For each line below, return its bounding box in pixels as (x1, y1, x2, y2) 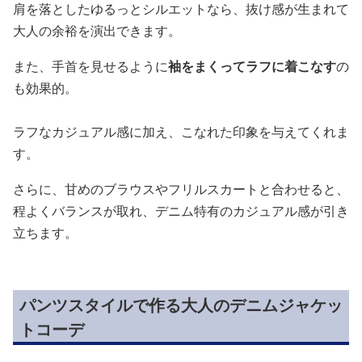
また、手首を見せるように (13, 57, 168, 75)
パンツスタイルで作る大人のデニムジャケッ (19, 293, 343, 316)
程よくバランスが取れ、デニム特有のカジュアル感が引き (13, 201, 349, 220)
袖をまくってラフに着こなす (168, 57, 336, 75)
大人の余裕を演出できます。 (13, 21, 181, 40)
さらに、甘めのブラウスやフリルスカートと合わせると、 (13, 179, 349, 198)
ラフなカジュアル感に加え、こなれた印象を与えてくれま (13, 122, 349, 141)
